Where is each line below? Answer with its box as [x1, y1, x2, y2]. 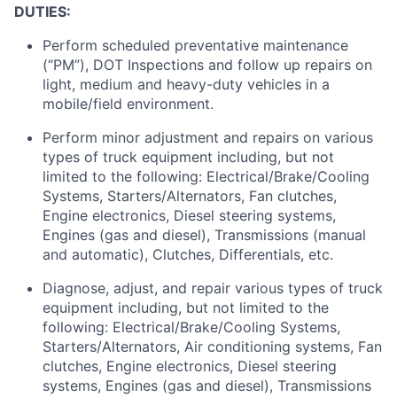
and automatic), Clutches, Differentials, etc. [43, 245, 333, 263]
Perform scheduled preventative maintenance [43, 36, 348, 54]
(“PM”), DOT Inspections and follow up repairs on [43, 56, 372, 74]
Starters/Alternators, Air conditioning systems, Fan [43, 338, 382, 355]
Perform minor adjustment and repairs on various [43, 128, 373, 146]
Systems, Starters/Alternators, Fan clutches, [43, 187, 337, 205]
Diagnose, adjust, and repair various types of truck [43, 279, 383, 297]
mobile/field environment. [43, 95, 214, 113]
